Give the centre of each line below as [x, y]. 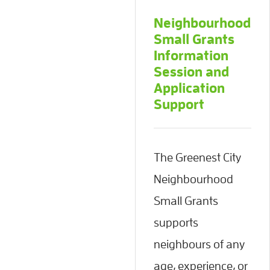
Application [189, 88]
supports [176, 222]
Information [191, 55]
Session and [191, 72]
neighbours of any [199, 244]
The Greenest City [197, 157]
